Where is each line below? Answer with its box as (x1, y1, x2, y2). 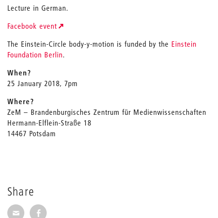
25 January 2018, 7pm (7, 78, 78, 88)
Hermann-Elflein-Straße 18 (7, 118, 91, 127)
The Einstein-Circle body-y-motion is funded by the (7, 39, 171, 49)
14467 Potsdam (7, 128, 56, 138)
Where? (7, 96, 34, 106)
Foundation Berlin (7, 50, 63, 59)
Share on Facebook (42, 205, 115, 216)
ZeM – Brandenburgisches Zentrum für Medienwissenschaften (7, 107, 206, 117)
